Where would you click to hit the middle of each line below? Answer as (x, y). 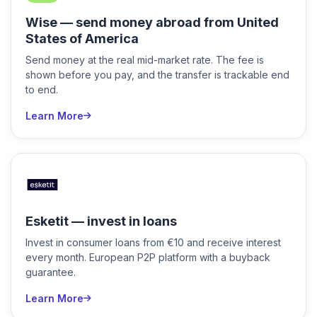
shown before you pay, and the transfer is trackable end (157, 75)
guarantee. (51, 272)
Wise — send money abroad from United (152, 22)
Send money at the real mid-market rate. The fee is (145, 60)
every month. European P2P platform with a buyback (148, 257)
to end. (42, 90)
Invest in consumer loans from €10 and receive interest (153, 242)
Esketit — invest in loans (101, 221)
